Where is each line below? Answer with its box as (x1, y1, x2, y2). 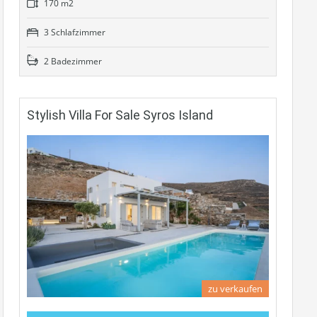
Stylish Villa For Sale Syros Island (27, 108, 213, 123)
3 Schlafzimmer (42, 26, 105, 39)
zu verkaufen (208, 282, 263, 295)
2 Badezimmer (42, 55, 102, 68)
